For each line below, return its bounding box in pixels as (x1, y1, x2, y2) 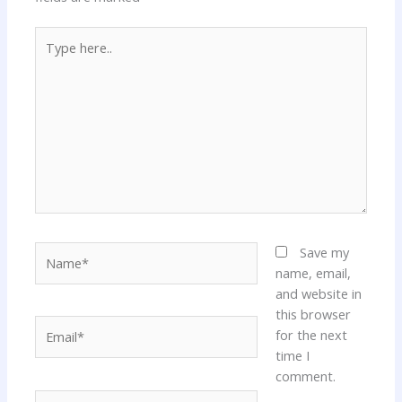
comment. (275, 366, 336, 385)
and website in (275, 284, 362, 302)
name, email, (275, 263, 351, 282)
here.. (34, 47, 67, 66)
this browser (275, 304, 351, 323)
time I (275, 345, 310, 364)
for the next (275, 325, 347, 344)
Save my (299, 242, 349, 261)
